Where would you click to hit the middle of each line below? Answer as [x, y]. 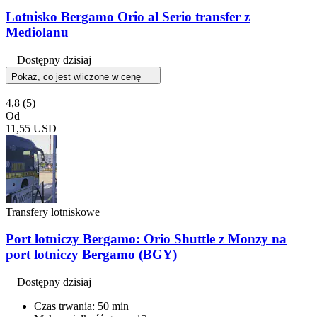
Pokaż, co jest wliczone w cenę [77, 76]
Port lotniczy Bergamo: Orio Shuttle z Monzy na [146, 239]
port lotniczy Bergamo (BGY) [91, 255]
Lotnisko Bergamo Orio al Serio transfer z [128, 16]
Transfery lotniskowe [53, 212]
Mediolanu [37, 32]
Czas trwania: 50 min [81, 306]
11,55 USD [31, 128]
